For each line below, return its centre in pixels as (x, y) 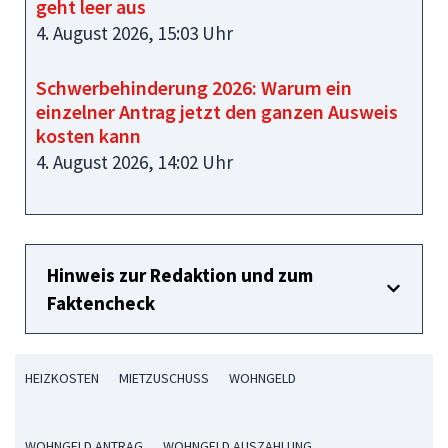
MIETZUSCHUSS (164, 377)
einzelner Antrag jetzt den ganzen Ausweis (217, 111)
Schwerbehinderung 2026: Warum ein (194, 87)
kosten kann (88, 135)
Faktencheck (101, 302)
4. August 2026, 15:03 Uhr (134, 33)
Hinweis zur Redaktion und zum (180, 274)
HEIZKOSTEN (62, 377)
